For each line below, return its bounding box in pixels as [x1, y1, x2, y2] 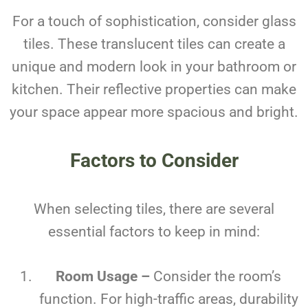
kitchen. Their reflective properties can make [12, 81, 296, 98]
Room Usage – [56, 268, 150, 285]
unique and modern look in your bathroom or [12, 58, 296, 76]
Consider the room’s [150, 268, 281, 285]
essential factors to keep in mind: [48, 223, 260, 241]
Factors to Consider [69, 149, 239, 173]
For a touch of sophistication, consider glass [12, 13, 296, 30]
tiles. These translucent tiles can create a [23, 36, 285, 53]
